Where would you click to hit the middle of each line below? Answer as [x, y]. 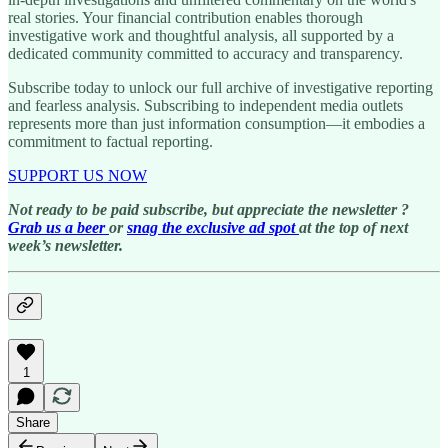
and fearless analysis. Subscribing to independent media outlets [205, 105]
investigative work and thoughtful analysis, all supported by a [201, 35]
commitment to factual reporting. [110, 141]
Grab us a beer [56, 227]
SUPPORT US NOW [77, 175]
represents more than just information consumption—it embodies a [216, 123]
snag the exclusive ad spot [213, 227]
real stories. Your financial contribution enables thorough [185, 17]
